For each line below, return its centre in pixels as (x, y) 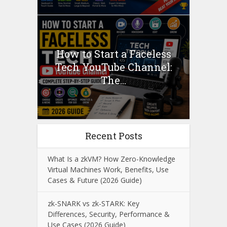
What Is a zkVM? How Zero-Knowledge (111, 159)
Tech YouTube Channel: (113, 67)
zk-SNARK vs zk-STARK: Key (93, 203)
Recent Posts (113, 136)
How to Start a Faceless (113, 54)
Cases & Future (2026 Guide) (95, 180)
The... (113, 80)
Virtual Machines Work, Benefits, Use (108, 169)
